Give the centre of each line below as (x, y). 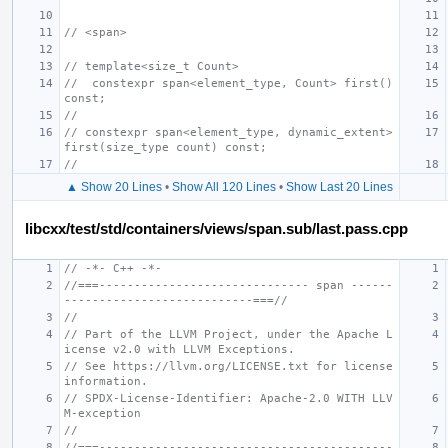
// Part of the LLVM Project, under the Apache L (228, 334)
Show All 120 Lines (223, 186)
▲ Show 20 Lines (113, 186)
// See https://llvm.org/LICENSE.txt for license (228, 366)
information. (106, 381)
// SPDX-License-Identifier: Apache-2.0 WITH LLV (228, 398)
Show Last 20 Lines (339, 186)
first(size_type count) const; (165, 147)
